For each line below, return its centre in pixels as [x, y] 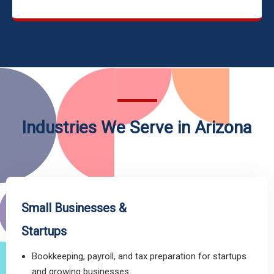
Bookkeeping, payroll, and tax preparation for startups [139, 256]
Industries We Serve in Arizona [137, 128]
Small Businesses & [74, 208]
